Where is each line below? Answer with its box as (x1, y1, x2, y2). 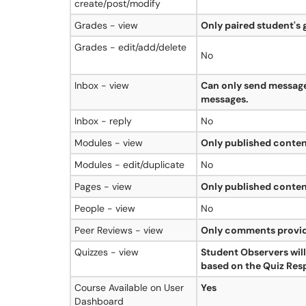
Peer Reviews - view (74, 224, 163, 236)
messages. (201, 93, 249, 105)
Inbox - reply (74, 115, 132, 127)
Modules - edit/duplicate (74, 158, 184, 171)
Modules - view (74, 137, 143, 149)
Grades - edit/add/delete (74, 41, 186, 53)
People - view (74, 202, 135, 214)
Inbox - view (74, 79, 129, 92)
